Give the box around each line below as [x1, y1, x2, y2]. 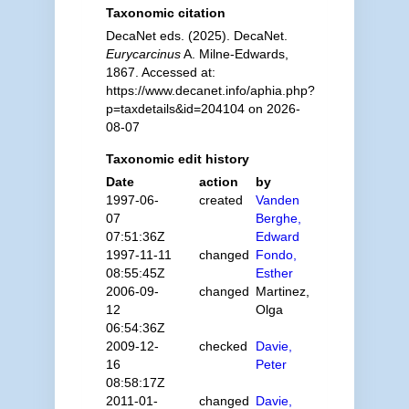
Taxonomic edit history [105, 152, 249, 166]
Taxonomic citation [105, 5, 225, 20]
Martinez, [256, 284, 310, 299]
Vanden [256, 193, 300, 207]
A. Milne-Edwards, [180, 47, 288, 61]
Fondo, [256, 247, 298, 262]
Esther [256, 266, 294, 280]
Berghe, [256, 211, 302, 225]
